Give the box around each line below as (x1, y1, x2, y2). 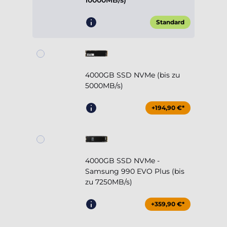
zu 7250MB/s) (85, 177, 132, 187)
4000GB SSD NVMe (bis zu (85, 70, 180, 80)
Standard (156, 18, 184, 26)
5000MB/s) (85, 81, 123, 91)
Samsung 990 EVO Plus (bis (85, 167, 184, 176)
